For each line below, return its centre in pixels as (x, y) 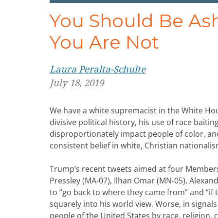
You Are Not (104, 42)
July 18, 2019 (77, 83)
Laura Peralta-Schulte (98, 70)
